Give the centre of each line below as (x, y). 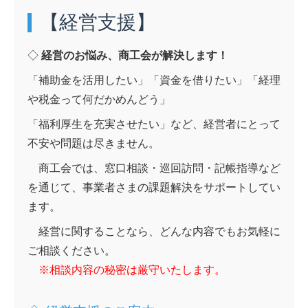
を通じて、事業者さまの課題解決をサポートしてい (154, 187)
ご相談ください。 (71, 250)
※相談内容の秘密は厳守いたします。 (126, 269)
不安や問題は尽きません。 (93, 143)
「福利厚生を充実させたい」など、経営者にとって (154, 124)
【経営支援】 (98, 22)
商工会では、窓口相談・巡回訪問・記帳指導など (154, 168)
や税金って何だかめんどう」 (99, 99)
